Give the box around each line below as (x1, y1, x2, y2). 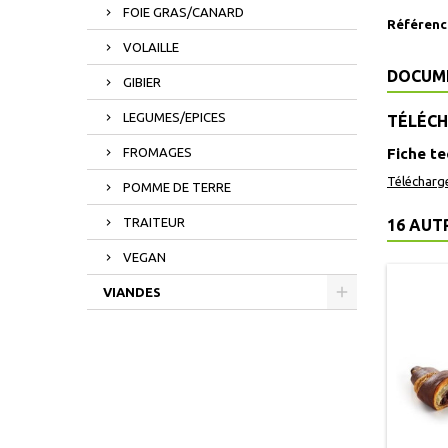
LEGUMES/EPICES (123, 110, 226, 124)
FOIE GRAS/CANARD (123, 5, 244, 19)
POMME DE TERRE (123, 180, 231, 194)
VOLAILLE (123, 40, 179, 54)
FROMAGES (123, 145, 192, 159)
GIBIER (123, 75, 161, 89)
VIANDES (103, 285, 161, 299)
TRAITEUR (123, 215, 185, 229)
